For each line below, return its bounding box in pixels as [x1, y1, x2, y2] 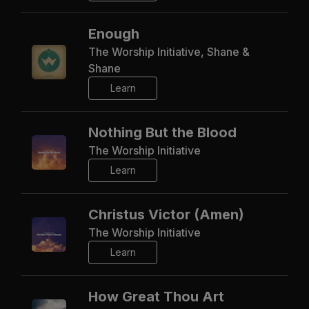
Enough [88, 25, 139, 42]
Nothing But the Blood [88, 123, 237, 141]
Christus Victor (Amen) [88, 206, 244, 223]
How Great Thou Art [88, 288, 224, 305]
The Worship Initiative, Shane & [88, 44, 250, 59]
